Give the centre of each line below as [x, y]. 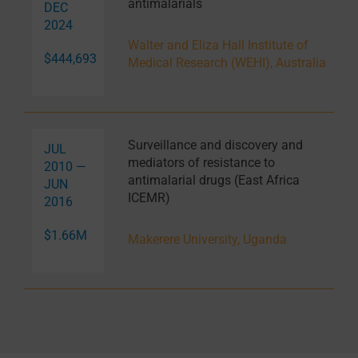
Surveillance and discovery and [215, 145]
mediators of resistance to [201, 163]
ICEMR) [149, 198]
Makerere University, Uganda [207, 240]
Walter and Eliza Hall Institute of [218, 46]
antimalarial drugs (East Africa [213, 181]
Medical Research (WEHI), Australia [227, 63]
